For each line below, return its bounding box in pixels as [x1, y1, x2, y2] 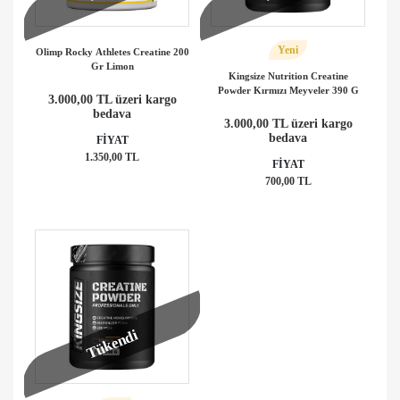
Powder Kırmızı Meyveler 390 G [217, 84, 359, 96]
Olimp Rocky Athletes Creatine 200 [35, 46, 189, 57]
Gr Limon [90, 60, 134, 71]
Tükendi [84, 326, 140, 362]
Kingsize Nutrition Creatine [228, 70, 348, 81]
